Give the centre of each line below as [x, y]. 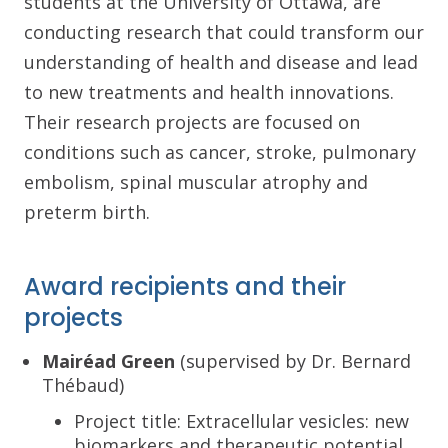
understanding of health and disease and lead [221, 61]
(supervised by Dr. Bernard [293, 360]
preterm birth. [92, 211]
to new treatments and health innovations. [209, 91]
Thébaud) [83, 384]
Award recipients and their [185, 286]
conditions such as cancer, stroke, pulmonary [220, 151]
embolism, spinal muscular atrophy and [196, 181]
